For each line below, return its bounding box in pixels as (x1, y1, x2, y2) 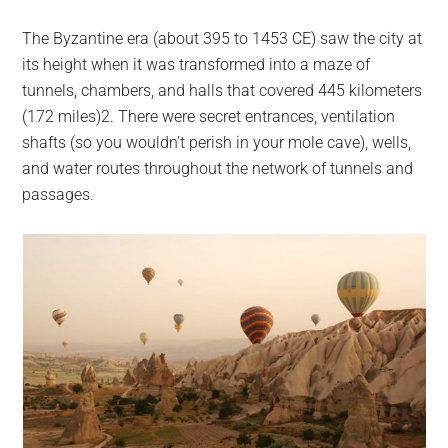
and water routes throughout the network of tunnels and (22, 158, 414, 178)
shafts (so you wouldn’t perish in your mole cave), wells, (22, 132, 412, 152)
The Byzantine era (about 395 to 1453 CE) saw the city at (22, 28, 423, 48)
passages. (22, 184, 95, 204)
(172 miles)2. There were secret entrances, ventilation (22, 106, 396, 126)
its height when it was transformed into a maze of (22, 54, 371, 74)
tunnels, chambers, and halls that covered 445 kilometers (22, 80, 423, 100)
